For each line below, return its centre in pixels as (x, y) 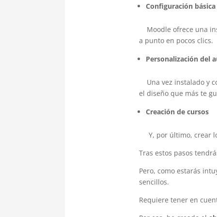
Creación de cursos (177, 111)
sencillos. (154, 182)
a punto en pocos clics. (176, 40)
